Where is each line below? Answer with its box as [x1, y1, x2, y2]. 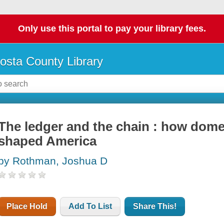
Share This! [133, 202, 177, 211]
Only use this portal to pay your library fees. [18, 23, 206, 34]
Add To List [68, 202, 112, 211]
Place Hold [6, 202, 48, 211]
